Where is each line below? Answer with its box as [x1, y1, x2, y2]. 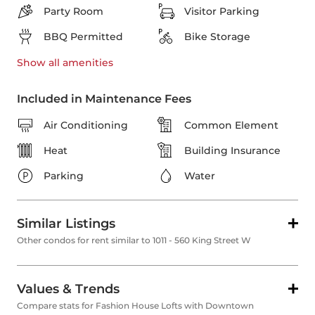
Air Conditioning [44, 119, 128, 132]
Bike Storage [184, 30, 250, 44]
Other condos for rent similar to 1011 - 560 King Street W [17, 235, 251, 246]
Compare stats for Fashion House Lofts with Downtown [17, 300, 254, 311]
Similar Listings [17, 216, 115, 232]
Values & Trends [17, 281, 120, 297]
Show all [17, 56, 60, 70]
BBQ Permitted [44, 30, 123, 44]
